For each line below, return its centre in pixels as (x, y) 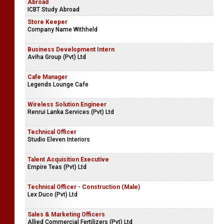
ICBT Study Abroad (53, 9)
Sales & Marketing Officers (66, 214)
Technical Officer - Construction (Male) (84, 187)
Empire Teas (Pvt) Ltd (57, 167)
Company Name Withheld (62, 29)
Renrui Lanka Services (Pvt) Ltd (71, 112)
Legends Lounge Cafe (58, 84)
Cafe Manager (47, 77)
